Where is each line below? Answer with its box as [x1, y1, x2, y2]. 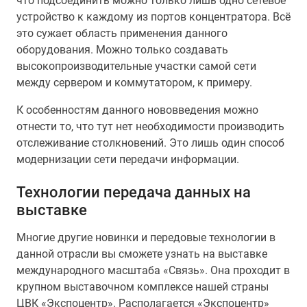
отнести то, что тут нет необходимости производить [16, 120, 284, 133]
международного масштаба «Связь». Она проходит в [16, 264, 290, 277]
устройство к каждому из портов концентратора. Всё [16, 10, 291, 23]
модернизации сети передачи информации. [16, 153, 239, 166]
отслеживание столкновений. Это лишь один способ [16, 136, 284, 149]
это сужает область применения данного [16, 27, 228, 40]
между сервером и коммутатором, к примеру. [16, 76, 252, 89]
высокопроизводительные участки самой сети [16, 60, 256, 73]
